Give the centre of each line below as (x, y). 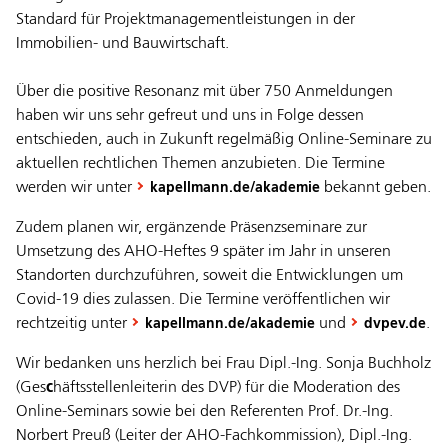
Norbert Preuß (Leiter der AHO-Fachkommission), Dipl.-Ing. (214, 436)
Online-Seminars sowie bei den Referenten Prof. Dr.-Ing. (204, 412)
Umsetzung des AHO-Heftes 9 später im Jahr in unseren (203, 252)
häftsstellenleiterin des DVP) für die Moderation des (226, 388)
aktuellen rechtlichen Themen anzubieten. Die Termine (200, 164)
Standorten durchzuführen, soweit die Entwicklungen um (209, 276)
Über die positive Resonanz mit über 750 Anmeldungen (204, 92)
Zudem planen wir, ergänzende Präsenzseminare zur (191, 228)
